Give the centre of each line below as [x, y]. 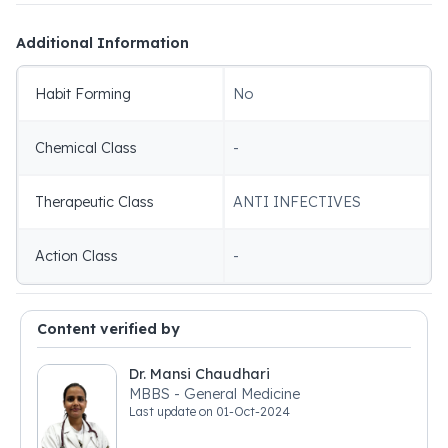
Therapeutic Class [94, 202]
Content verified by [108, 329]
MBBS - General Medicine [242, 394]
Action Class [76, 256]
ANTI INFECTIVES [297, 202]
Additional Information [102, 43]
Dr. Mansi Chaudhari [199, 374]
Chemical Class [86, 148]
